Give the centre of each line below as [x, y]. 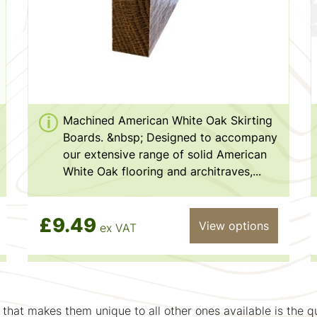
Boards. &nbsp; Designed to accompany [170, 137]
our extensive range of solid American [165, 154]
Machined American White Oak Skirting [167, 120]
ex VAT [118, 228]
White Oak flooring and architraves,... [162, 171]
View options [234, 225]
